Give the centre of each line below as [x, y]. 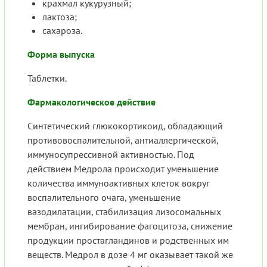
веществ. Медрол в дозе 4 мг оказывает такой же [130, 255]
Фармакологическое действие [91, 102]
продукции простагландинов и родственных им [128, 240]
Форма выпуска [61, 55]
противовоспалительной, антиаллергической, [123, 140]
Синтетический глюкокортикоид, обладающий [125, 126]
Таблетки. [47, 78]
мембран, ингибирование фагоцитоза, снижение [130, 226]
